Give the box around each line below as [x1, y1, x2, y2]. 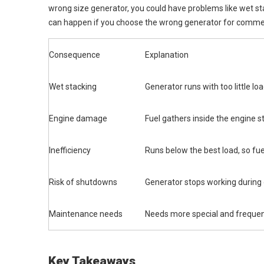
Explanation [145, 50, 189, 60]
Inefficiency [49, 146, 91, 155]
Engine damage [49, 114, 107, 123]
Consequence [49, 50, 100, 60]
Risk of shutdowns [49, 177, 117, 187]
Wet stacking [49, 82, 97, 91]
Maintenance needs [49, 209, 123, 219]
